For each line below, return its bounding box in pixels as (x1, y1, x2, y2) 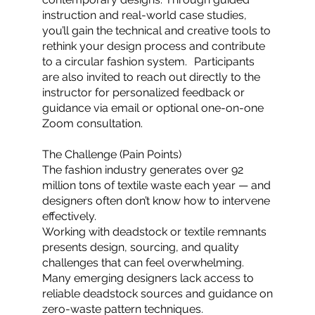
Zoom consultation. (42, 117, 143, 130)
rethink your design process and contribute (42, 39, 265, 53)
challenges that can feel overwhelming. (42, 256, 244, 269)
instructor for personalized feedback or (42, 86, 245, 99)
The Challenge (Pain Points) (42, 148, 181, 161)
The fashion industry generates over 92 (42, 163, 243, 176)
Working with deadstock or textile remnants (42, 225, 266, 238)
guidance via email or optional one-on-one (42, 101, 264, 115)
